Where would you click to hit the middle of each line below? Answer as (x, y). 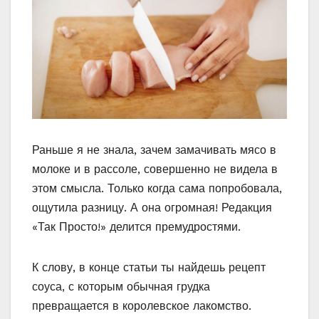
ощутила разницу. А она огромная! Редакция (152, 207)
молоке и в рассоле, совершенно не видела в (155, 169)
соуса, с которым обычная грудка (121, 286)
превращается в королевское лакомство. (142, 305)
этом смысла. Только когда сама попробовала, (157, 188)
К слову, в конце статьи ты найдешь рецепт (149, 267)
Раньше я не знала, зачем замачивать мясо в (154, 150)
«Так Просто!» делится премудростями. (136, 226)
